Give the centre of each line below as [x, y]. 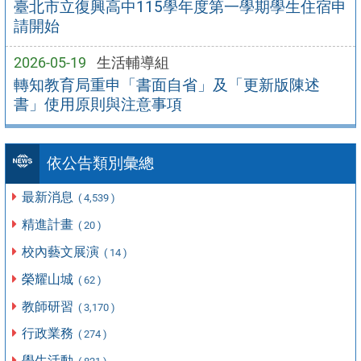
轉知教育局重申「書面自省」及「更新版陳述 [166, 85]
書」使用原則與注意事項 [98, 105]
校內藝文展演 [62, 251]
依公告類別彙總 [100, 164]
